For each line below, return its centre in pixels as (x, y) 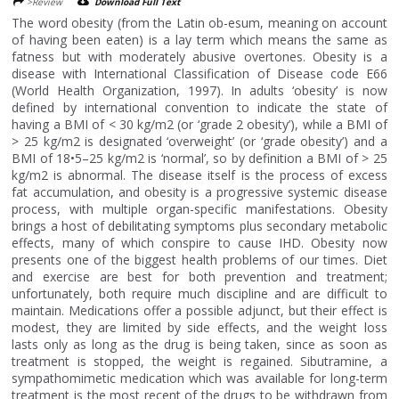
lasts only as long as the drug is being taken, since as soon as (199, 344)
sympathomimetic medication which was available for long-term (199, 378)
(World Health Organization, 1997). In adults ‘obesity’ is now (199, 90)
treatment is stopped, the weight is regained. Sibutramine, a (199, 361)
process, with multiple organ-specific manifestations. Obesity (199, 208)
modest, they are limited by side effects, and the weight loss (199, 327)
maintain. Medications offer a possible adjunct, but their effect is (199, 310)
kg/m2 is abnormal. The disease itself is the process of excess (199, 175)
